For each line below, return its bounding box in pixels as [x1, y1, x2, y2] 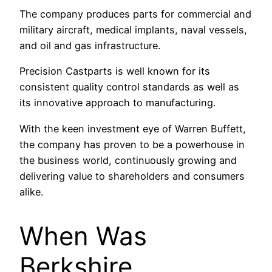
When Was [19, 220, 147, 251]
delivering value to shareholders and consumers [19, 169, 245, 182]
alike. [19, 185, 43, 198]
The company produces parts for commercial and [19, 8, 251, 21]
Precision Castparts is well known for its [19, 65, 210, 78]
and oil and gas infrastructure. [19, 39, 160, 52]
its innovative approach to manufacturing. [19, 97, 216, 109]
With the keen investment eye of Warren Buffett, [19, 122, 246, 135]
